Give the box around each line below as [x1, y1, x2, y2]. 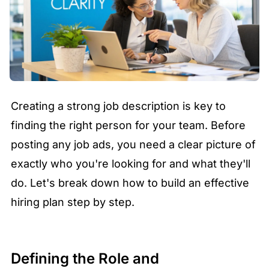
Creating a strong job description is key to [11, 100, 226, 113]
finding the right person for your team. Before [11, 119, 246, 132]
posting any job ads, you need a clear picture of [11, 138, 256, 151]
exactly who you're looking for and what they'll [11, 157, 250, 171]
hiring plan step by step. [11, 196, 134, 209]
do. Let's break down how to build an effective [11, 177, 249, 190]
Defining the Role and [11, 250, 159, 268]
